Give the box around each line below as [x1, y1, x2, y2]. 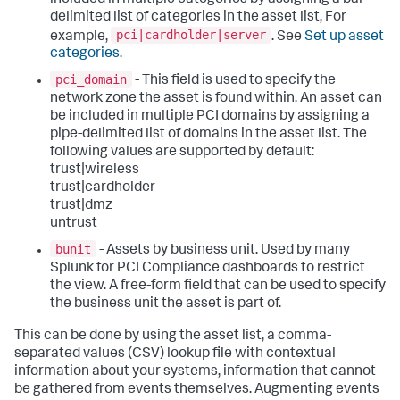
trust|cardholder [50, 180, 155, 196]
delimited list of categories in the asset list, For [50, 10, 346, 25]
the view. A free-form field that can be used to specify [50, 279, 386, 294]
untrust [50, 216, 97, 231]
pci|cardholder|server [116, 28, 266, 43]
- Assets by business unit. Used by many [96, 243, 350, 258]
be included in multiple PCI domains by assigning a [50, 109, 370, 124]
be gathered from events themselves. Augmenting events [14, 382, 379, 397]
